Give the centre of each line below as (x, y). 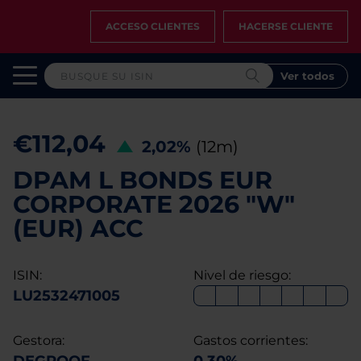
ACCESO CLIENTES (153, 26)
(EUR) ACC (78, 228)
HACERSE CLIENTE (286, 26)
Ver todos (307, 75)
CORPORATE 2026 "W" (154, 204)
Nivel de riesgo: (242, 275)
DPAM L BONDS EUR (143, 180)
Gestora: (39, 340)
